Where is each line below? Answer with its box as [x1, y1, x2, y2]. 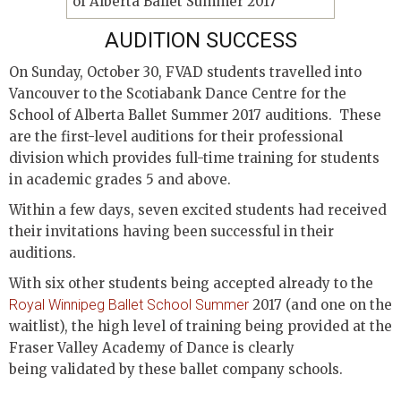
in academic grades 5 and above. [9, 171, 231, 188]
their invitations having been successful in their [9, 223, 334, 240]
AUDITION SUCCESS [104, 28, 297, 53]
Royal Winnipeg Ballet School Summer [9, 296, 249, 313]
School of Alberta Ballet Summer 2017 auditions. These [9, 107, 381, 124]
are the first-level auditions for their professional [9, 128, 343, 145]
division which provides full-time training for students [9, 149, 380, 166]
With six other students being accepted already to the [9, 275, 373, 292]
